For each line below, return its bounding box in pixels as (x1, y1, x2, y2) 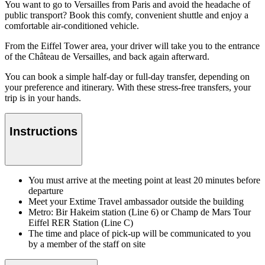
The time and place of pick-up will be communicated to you (28, 228, 251, 239)
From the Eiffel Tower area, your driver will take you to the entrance (5, 41, 260, 51)
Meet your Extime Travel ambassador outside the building (28, 196, 244, 207)
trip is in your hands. (5, 93, 81, 104)
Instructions (9, 124, 77, 138)
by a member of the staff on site (28, 239, 146, 250)
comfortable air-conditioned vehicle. (5, 21, 139, 31)
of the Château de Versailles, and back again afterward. (5, 51, 209, 62)
